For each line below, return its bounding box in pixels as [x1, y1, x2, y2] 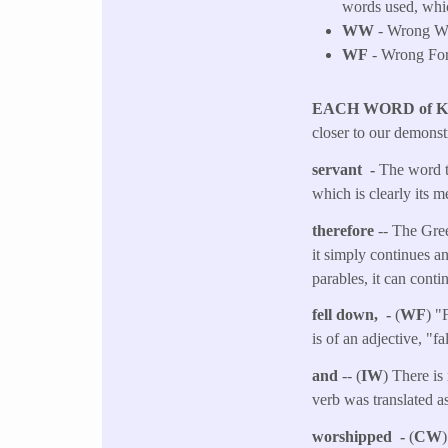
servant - [312, 160, 380, 178]
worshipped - [312, 428, 410, 446]
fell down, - [312, 306, 396, 324]
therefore [312, 221, 379, 239]
